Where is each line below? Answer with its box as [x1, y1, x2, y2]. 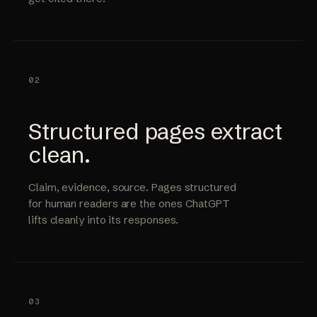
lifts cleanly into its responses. [28, 213, 179, 226]
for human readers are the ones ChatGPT [28, 197, 230, 210]
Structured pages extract [28, 117, 282, 145]
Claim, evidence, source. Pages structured [28, 180, 236, 194]
